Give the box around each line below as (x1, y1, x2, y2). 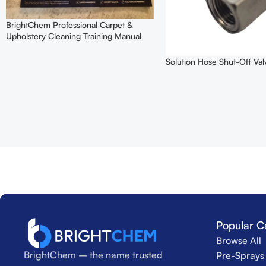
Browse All (216, 235, 262, 247)
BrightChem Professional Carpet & (6, 20, 132, 30)
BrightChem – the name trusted (24, 249, 163, 261)
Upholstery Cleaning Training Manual (6, 31, 141, 42)
